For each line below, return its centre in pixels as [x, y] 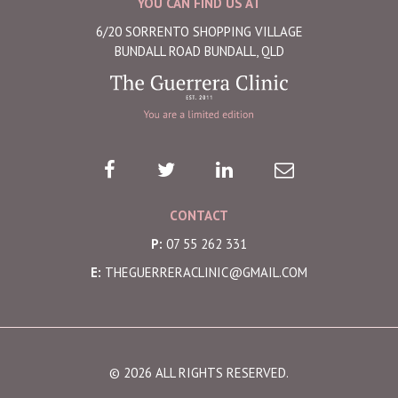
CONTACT [199, 215]
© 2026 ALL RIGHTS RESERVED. [199, 372]
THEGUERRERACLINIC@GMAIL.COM [206, 272]
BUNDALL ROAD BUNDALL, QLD [199, 51]
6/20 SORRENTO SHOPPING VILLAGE [199, 31]
